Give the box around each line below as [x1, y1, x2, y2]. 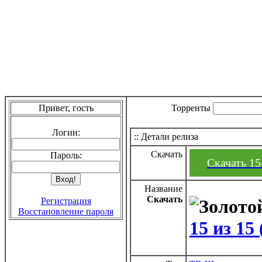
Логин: [51, 127, 80, 137]
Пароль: [50, 150, 82, 160]
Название [144, 184, 182, 194]
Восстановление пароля [18, 206, 113, 216]
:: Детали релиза [134, 132, 198, 142]
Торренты [169, 103, 213, 113]
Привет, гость [38, 103, 94, 113]
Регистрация [40, 196, 91, 206]
